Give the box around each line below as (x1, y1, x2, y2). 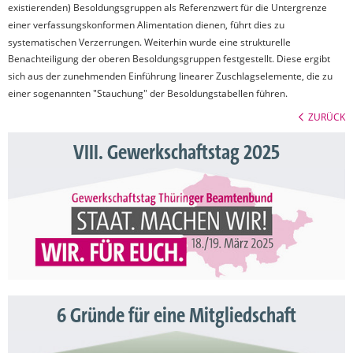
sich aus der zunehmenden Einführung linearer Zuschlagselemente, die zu (8, 70, 333, 83)
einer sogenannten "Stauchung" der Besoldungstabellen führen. (8, 87, 288, 99)
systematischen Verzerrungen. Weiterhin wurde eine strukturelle (8, 35, 291, 48)
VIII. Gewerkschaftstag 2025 (73, 140, 280, 165)
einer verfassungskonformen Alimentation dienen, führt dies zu (8, 18, 284, 31)
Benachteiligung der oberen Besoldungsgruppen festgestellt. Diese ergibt (8, 53, 330, 65)
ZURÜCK (308, 110, 345, 123)
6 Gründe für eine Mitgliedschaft (57, 304, 296, 329)
